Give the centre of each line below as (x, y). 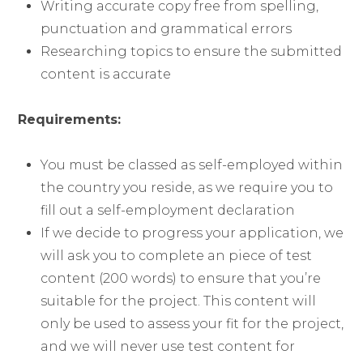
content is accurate (106, 74)
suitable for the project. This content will (179, 301)
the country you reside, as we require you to (187, 188)
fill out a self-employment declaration (168, 210)
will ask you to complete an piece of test (177, 256)
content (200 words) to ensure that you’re (181, 278)
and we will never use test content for (168, 346)
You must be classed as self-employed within (192, 165)
